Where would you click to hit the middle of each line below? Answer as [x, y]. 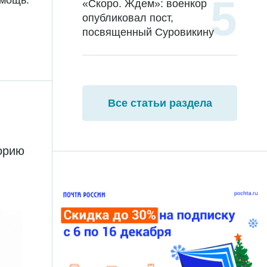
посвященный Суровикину [148, 32]
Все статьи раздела [160, 103]
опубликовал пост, [128, 18]
